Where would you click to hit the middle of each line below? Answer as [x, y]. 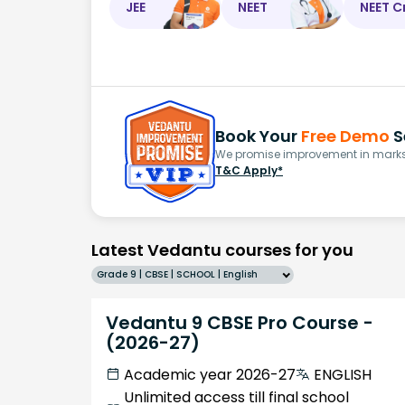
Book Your [258, 136]
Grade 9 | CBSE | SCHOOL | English [177, 274]
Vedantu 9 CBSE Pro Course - [240, 322]
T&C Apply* [249, 170]
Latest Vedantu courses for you [222, 250]
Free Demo [345, 136]
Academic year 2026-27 [210, 374]
